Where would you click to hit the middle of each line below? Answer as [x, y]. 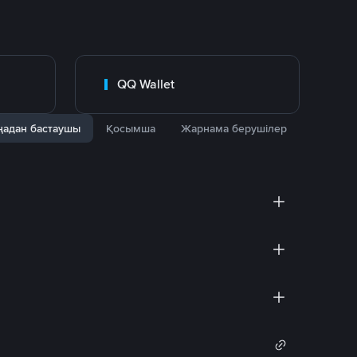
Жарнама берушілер [234, 128]
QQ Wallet [146, 84]
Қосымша [131, 128]
